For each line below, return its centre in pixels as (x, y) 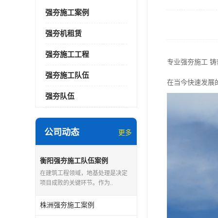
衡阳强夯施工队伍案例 (74, 161)
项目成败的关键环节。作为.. (76, 183)
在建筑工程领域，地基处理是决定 (84, 173)
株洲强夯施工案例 (67, 205)
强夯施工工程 (67, 54)
